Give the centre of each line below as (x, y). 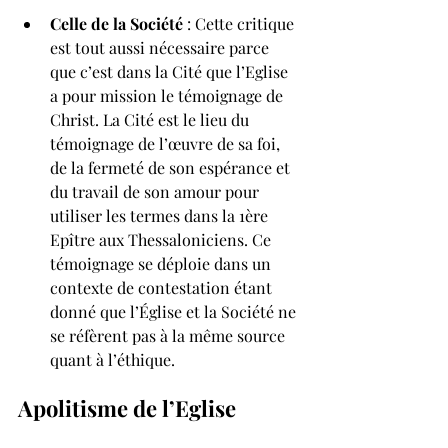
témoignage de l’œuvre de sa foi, (167, 144)
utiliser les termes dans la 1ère (161, 216)
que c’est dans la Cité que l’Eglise (171, 72)
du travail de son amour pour (156, 192)
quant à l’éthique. (112, 360)
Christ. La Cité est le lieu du (151, 120)
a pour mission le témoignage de (168, 96)
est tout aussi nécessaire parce (161, 48)
